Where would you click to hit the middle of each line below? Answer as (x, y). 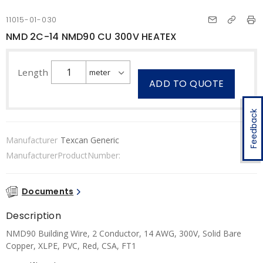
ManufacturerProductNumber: (63, 155)
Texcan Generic (90, 140)
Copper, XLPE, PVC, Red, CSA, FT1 (71, 245)
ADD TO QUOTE (186, 84)
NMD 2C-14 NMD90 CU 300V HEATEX (92, 37)
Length (33, 72)
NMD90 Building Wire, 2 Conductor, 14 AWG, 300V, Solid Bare (124, 233)
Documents (48, 191)
